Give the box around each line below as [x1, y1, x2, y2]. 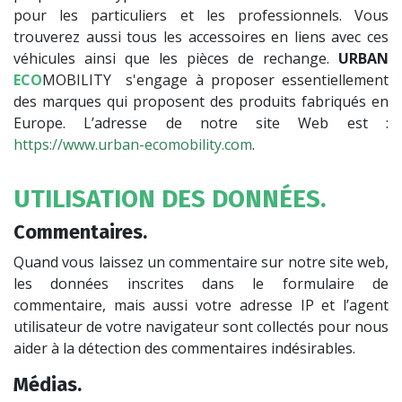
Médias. [13, 373, 82, 397]
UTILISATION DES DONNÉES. [13, 184, 326, 214]
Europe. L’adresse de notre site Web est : [13, 113, 389, 133]
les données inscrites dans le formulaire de [13, 274, 389, 293]
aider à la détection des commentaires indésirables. [13, 338, 355, 358]
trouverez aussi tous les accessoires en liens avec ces [13, 27, 389, 47]
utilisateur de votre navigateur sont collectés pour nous [13, 317, 389, 336]
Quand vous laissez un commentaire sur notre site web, [13, 252, 389, 272]
